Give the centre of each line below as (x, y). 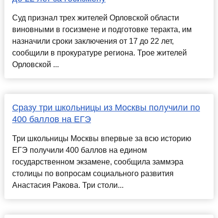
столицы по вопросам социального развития (93, 174)
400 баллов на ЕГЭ (51, 119)
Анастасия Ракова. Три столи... (68, 185)
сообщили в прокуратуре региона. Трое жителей (99, 53)
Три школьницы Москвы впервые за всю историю (101, 139)
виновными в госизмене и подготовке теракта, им (102, 30)
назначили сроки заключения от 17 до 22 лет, (93, 41)
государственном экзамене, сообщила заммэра (98, 162)
